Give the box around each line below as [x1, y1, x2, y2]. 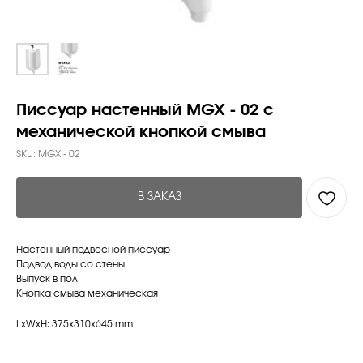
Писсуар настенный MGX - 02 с [16, 102, 274, 118]
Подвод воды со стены [16, 259, 125, 269]
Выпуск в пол [16, 274, 78, 284]
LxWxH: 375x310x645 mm [16, 319, 133, 329]
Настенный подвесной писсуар [16, 245, 170, 254]
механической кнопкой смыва [16, 124, 266, 140]
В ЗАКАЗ [137, 191, 181, 203]
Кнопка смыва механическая [16, 288, 158, 298]
